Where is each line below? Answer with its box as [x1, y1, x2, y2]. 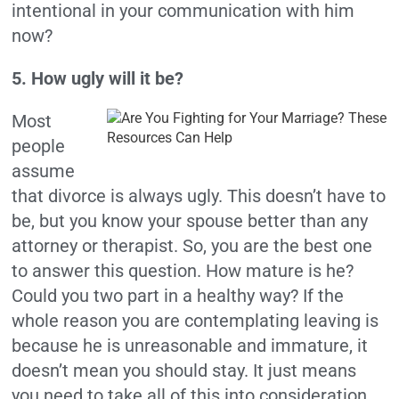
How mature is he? [206, 260, 354, 282]
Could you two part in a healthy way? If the [12, 285, 345, 307]
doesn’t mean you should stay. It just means [12, 360, 357, 382]
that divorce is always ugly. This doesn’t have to [12, 185, 387, 208]
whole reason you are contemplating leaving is [12, 310, 379, 332]
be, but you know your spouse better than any [12, 210, 369, 232]
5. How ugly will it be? [12, 68, 184, 90]
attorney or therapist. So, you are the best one [12, 235, 373, 257]
